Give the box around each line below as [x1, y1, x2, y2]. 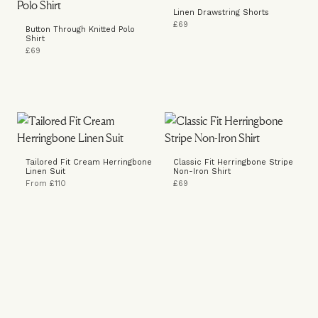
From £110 [26, 179, 66, 188]
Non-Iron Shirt [173, 167, 231, 176]
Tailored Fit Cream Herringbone [26, 158, 152, 167]
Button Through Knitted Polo [26, 25, 135, 34]
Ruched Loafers [173, 239, 236, 248]
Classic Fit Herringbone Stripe [173, 158, 293, 167]
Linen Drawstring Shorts [173, 8, 269, 17]
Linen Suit [26, 167, 65, 176]
